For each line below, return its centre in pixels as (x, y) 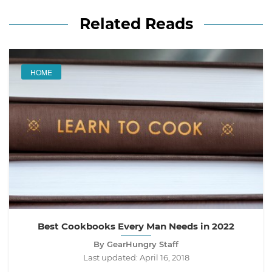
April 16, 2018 (164, 257)
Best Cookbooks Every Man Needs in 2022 (136, 226)
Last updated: (111, 257)
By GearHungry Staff (136, 244)
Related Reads (136, 24)
